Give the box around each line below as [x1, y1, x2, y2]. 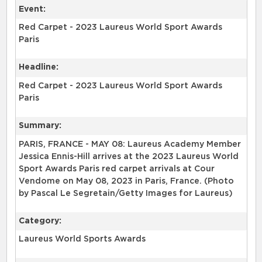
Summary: [18, 122, 61, 130]
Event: [18, 5, 46, 13]
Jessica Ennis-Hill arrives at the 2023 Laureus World [18, 152, 239, 161]
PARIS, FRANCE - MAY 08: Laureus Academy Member [18, 140, 241, 149]
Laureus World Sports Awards [18, 235, 146, 244]
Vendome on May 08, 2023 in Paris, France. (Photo [18, 177, 234, 185]
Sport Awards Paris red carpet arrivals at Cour [18, 164, 215, 173]
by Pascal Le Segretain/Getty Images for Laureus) [18, 189, 233, 198]
